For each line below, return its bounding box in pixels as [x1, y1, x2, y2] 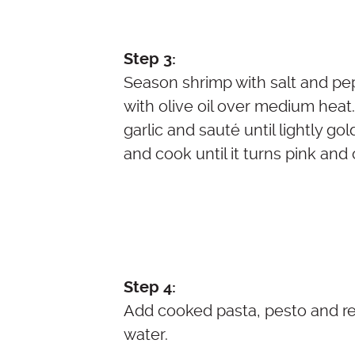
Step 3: [124, 50, 176, 69]
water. [124, 325, 168, 345]
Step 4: [124, 278, 176, 297]
